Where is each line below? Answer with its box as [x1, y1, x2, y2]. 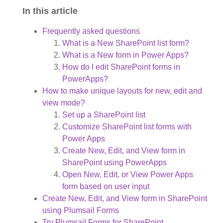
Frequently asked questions [42, 26, 140, 35]
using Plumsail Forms [42, 206, 119, 215]
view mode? [42, 98, 85, 107]
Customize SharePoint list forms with [62, 122, 192, 131]
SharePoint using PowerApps [62, 158, 167, 167]
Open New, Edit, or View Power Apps [62, 170, 193, 179]
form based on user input [62, 182, 149, 191]
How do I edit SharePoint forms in [62, 62, 180, 71]
